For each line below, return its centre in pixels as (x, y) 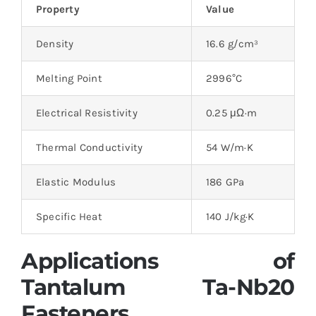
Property (57, 9)
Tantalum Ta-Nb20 (158, 287)
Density (55, 43)
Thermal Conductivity (89, 147)
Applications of (158, 261)
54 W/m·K (229, 147)
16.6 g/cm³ (232, 43)
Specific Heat (69, 216)
